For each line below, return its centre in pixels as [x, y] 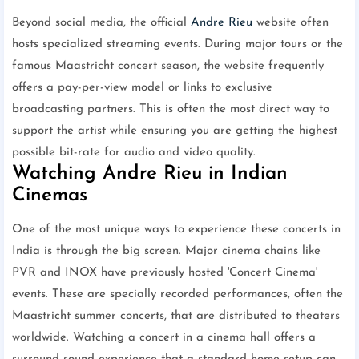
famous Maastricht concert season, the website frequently [168, 67]
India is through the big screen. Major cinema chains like [166, 252]
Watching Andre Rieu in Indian [150, 174]
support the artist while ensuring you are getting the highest [175, 131]
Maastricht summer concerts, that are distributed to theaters [176, 317]
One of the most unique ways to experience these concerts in [176, 230]
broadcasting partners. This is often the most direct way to [171, 110]
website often [290, 23]
